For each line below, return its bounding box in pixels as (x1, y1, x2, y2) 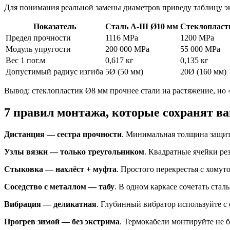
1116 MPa (105, 33, 138, 42)
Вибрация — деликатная (4, 199, 97, 208)
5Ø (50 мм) (105, 67, 143, 76)
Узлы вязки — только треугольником (4, 147, 144, 156)
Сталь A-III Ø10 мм (105, 22, 178, 31)
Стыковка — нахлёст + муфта (4, 164, 117, 174)
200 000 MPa (105, 44, 149, 53)
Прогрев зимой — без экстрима (4, 217, 120, 226)
